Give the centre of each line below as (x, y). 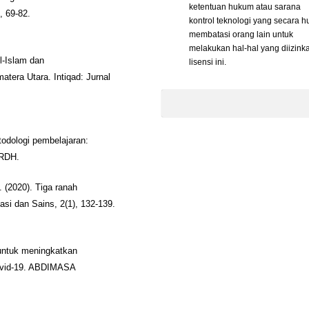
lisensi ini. (208, 62)
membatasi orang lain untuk (241, 34)
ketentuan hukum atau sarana (245, 7)
